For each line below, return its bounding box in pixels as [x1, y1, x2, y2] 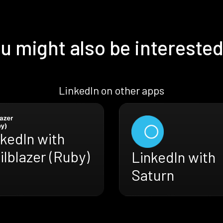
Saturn [131, 165, 174, 184]
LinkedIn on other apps [58, 84, 165, 97]
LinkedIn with [131, 147, 216, 166]
